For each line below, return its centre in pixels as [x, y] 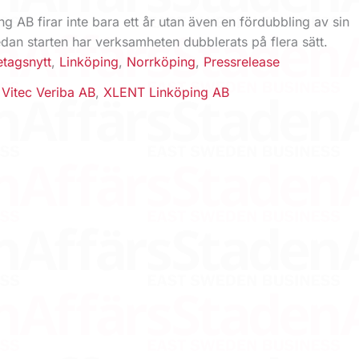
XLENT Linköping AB [167, 92]
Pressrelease [242, 62]
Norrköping [161, 62]
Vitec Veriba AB [49, 92]
